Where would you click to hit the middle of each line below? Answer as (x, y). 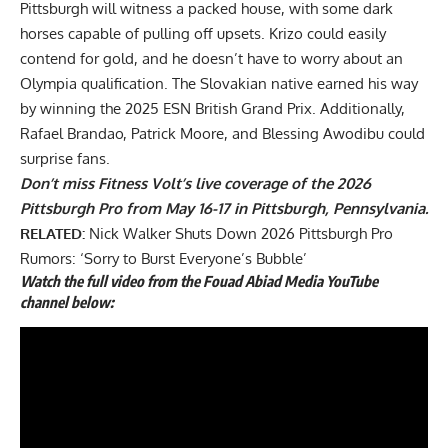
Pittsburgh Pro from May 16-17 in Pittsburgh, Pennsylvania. (224, 209)
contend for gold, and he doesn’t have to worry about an (211, 59)
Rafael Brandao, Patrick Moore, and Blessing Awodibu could (222, 134)
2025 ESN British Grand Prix (218, 109)
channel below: (68, 302)
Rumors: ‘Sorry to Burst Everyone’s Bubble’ (163, 259)
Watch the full (65, 281)
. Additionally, (358, 109)
